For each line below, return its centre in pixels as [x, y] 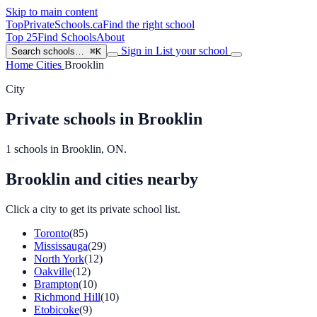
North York [59, 258]
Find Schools [67, 37]
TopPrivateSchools [48, 24]
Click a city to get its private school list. [93, 209]
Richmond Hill [67, 296]
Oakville [53, 271]
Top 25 [22, 37]
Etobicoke [57, 309]
